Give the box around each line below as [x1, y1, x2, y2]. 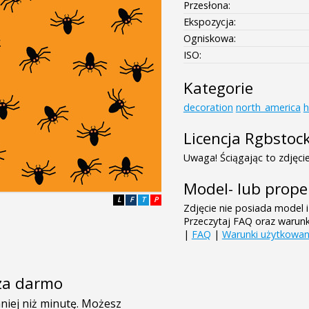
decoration [183, 100, 233, 114]
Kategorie [183, 77, 253, 99]
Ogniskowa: [183, 31, 236, 45]
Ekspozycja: [183, 14, 236, 28]
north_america [235, 100, 301, 114]
